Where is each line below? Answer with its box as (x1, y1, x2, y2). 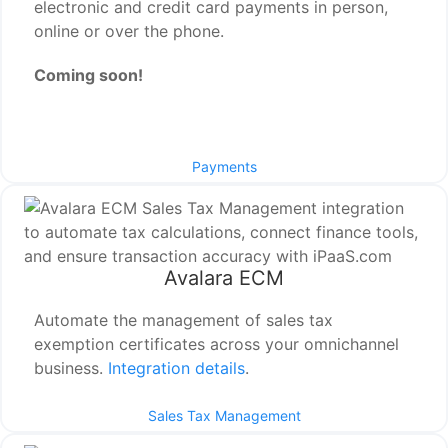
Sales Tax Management (147, 407, 301, 425)
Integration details (108, 358, 246, 379)
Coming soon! (34, 65, 144, 86)
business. (34, 358, 109, 379)
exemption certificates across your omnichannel (34, 334, 400, 355)
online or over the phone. (34, 21, 225, 42)
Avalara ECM (164, 266, 284, 291)
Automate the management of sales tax (34, 310, 334, 331)
